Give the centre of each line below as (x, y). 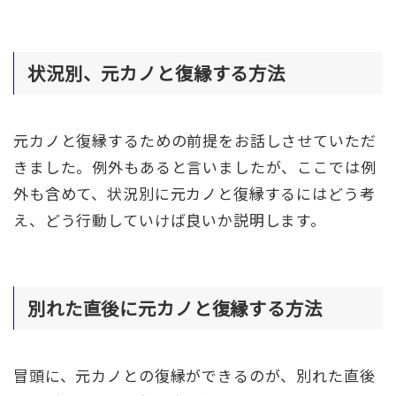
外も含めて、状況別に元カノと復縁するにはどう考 (194, 194)
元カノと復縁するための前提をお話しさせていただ (195, 141)
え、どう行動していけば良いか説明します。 (170, 220)
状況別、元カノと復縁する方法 (156, 73)
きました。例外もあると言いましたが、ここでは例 (195, 167)
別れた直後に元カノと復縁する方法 (175, 308)
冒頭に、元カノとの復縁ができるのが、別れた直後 (194, 376)
